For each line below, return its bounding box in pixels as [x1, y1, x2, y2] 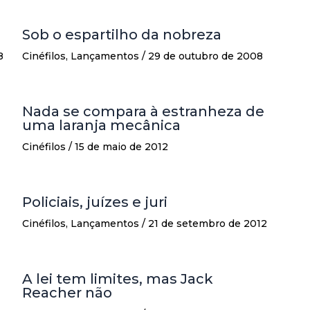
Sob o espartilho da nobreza [22, 26, 221, 44]
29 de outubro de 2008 [148, 50, 263, 63]
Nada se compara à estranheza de [22, 103, 264, 120]
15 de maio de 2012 [75, 140, 168, 154]
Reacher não [22, 284, 112, 302]
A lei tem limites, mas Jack [22, 271, 213, 288]
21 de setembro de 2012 [148, 217, 267, 230]
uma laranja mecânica [22, 117, 181, 134]
